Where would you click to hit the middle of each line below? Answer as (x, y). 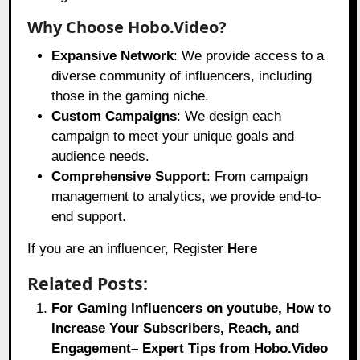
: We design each (229, 117)
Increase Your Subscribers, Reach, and (176, 329)
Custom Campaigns (115, 117)
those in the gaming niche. (131, 96)
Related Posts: (88, 284)
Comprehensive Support (129, 177)
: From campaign (258, 177)
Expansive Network (113, 56)
